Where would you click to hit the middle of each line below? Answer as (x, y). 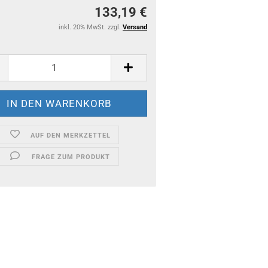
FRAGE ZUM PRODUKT (71, 157)
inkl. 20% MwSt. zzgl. (91, 27)
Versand (135, 27)
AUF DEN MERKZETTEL (71, 135)
